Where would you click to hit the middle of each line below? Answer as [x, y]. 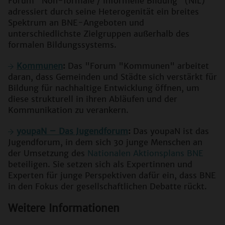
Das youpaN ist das [170, 131]
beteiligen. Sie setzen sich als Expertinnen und [100, 164]
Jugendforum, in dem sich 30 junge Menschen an [105, 142]
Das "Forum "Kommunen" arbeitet [137, 66]
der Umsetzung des [48, 153]
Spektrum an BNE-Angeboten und [76, 23]
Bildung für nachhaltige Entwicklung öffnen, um [104, 88]
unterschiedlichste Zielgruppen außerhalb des [99, 34]
